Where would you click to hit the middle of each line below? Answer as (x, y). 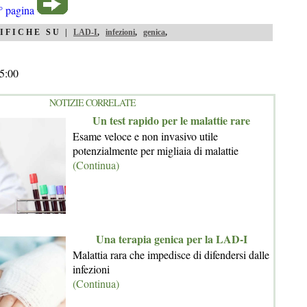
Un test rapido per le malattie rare (171, 120)
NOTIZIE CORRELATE (93, 102)
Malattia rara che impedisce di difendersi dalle (171, 254)
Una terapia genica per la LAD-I (171, 238)
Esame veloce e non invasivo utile (145, 136)
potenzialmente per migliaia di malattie (156, 150)
